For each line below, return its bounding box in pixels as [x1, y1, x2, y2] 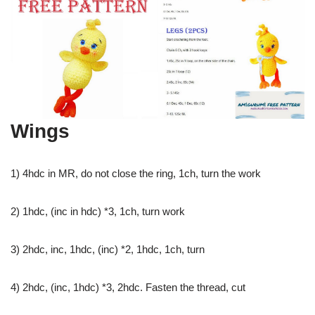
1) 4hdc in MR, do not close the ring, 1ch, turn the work [11, 167, 261, 180]
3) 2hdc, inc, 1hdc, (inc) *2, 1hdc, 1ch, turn [11, 243, 205, 256]
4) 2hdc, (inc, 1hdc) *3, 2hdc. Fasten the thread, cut [11, 281, 245, 294]
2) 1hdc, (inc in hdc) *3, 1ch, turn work [11, 205, 185, 218]
